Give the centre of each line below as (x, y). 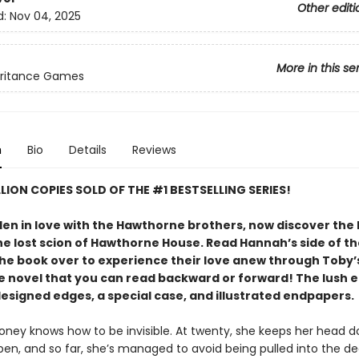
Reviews (154, 150)
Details (87, 150)
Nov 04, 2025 (45, 16)
